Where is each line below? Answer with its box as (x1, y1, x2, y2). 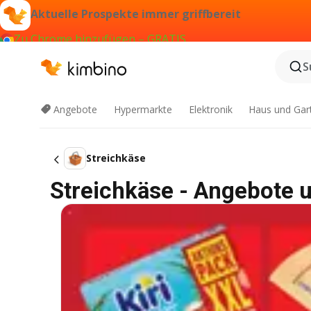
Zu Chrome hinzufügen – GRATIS (14, 31, 186, 47)
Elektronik (188, 103, 233, 116)
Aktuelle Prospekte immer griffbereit (31, 6, 241, 22)
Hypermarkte (113, 103, 172, 116)
